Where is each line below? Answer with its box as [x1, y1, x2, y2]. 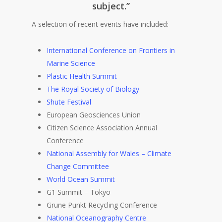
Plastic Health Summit [47, 71, 117, 81]
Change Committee [47, 162, 110, 171]
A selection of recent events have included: [32, 19, 169, 29]
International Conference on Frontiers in [47, 46, 175, 55]
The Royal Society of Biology [47, 84, 140, 94]
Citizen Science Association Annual [47, 123, 158, 133]
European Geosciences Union [47, 110, 141, 120]
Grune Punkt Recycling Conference [47, 200, 158, 210]
